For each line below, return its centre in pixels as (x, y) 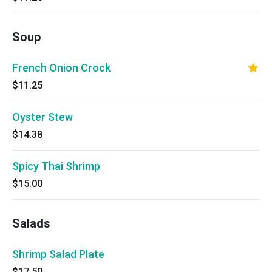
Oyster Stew (42, 117)
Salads (31, 223)
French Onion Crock (61, 68)
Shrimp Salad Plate (58, 254)
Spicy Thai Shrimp (56, 166)
